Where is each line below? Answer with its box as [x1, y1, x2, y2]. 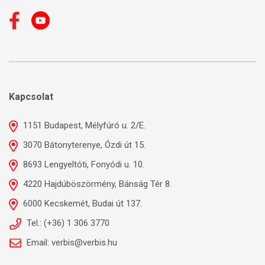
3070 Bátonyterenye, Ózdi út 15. [21, 140, 146, 150]
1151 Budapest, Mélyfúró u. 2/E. [21, 120, 146, 131]
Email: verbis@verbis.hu [24, 237, 117, 248]
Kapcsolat [9, 91, 53, 102]
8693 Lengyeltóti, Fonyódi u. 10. [21, 159, 144, 170]
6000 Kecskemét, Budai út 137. [21, 198, 142, 209]
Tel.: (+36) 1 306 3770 [24, 218, 109, 228]
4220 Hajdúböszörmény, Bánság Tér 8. [21, 179, 172, 189]
